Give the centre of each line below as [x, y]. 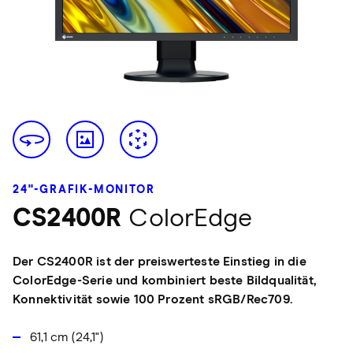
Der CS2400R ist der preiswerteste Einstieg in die [160, 262]
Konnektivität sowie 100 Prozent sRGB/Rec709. [152, 300]
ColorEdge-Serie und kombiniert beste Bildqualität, [164, 281]
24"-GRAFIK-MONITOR [84, 190]
